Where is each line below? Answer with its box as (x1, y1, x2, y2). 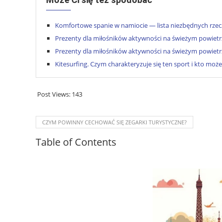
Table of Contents (36, 135, 116, 149)
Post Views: (37, 89, 70, 99)
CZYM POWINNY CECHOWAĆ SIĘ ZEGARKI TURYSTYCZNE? (42, 118, 187, 126)
